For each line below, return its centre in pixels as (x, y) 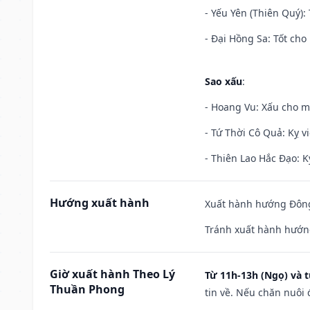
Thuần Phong (87, 289)
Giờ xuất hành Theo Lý (112, 274)
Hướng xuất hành (100, 202)
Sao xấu (224, 81)
